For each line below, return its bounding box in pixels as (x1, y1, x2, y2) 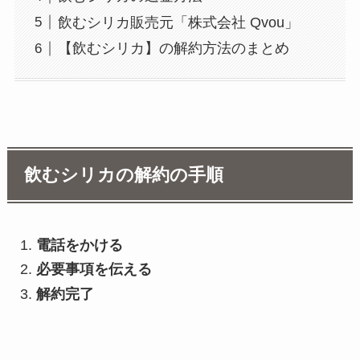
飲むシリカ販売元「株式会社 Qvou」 (57, 14, 299, 31)
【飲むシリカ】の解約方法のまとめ (57, 40, 289, 57)
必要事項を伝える (35, 261, 152, 278)
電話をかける (35, 236, 123, 253)
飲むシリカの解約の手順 (24, 165, 224, 185)
